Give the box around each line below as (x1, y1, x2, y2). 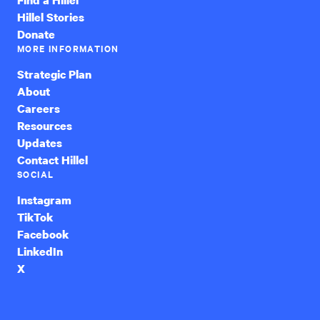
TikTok (17, 209, 53, 225)
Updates (17, 134, 62, 151)
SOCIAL (17, 166, 54, 181)
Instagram (17, 191, 71, 208)
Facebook (17, 226, 69, 242)
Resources (17, 117, 72, 134)
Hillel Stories (17, 9, 84, 25)
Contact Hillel (17, 151, 88, 168)
